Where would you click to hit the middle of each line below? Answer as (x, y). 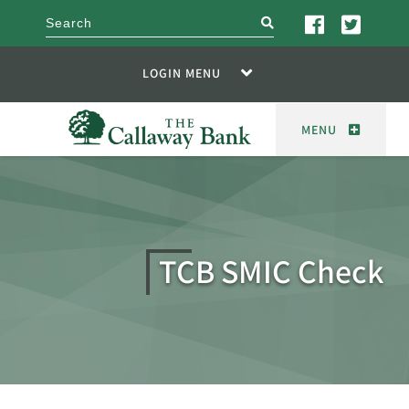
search (291, 22)
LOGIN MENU (181, 73)
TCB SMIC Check (271, 270)
